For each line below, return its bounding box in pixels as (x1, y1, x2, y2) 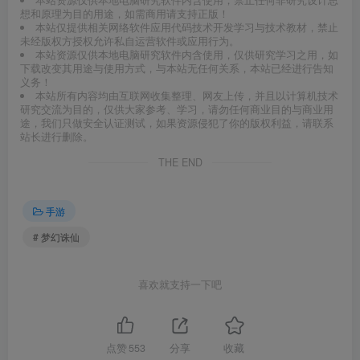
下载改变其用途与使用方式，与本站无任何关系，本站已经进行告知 (20, 61, 333, 76)
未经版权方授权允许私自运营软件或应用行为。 (20, 34, 239, 49)
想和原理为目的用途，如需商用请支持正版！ (20, 6, 229, 22)
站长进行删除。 (20, 129, 93, 145)
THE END (157, 155, 202, 170)
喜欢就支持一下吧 (138, 276, 222, 292)
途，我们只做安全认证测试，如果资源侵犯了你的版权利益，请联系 (20, 116, 333, 131)
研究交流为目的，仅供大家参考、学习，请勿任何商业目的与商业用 (20, 102, 333, 117)
